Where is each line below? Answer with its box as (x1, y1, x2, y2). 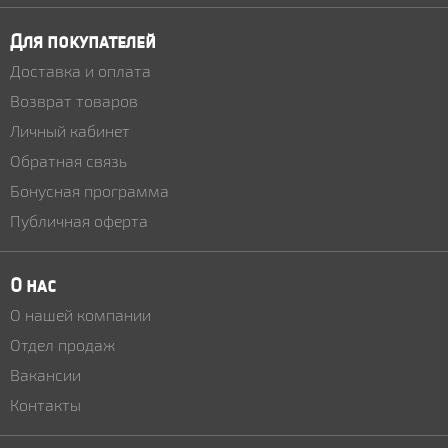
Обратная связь (10, 151, 127, 170)
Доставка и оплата (10, 61, 151, 80)
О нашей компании (10, 305, 151, 324)
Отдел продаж (10, 335, 115, 354)
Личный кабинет (10, 121, 130, 140)
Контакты (10, 395, 81, 414)
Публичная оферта (10, 211, 148, 230)
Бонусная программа (10, 181, 169, 200)
